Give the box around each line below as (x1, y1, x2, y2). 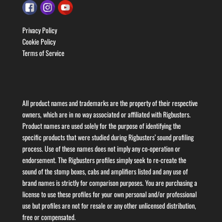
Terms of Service (22, 47, 64, 58)
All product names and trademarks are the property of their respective (22, 97, 198, 108)
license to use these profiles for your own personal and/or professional (22, 188, 197, 199)
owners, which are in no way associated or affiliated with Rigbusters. (22, 109, 191, 119)
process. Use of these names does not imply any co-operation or (22, 143, 180, 154)
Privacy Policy (22, 24, 57, 35)
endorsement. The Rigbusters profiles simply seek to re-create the (22, 154, 186, 165)
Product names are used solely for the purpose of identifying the (22, 120, 181, 131)
